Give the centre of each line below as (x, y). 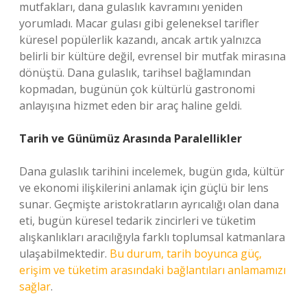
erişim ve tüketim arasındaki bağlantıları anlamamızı (152, 270)
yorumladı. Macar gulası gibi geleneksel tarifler (139, 23)
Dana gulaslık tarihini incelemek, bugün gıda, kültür (152, 171)
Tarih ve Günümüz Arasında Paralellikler (131, 138)
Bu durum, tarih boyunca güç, (186, 254)
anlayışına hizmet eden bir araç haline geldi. (131, 106)
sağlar (35, 286)
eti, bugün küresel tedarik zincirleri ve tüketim (137, 221)
